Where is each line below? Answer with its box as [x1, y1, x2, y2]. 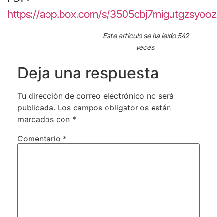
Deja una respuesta [17, 63, 159, 82]
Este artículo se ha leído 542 [102, 31, 189, 40]
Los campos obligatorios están [57, 102, 171, 112]
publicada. [17, 102, 55, 112]
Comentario [17, 133, 63, 143]
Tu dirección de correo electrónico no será [17, 91, 174, 101]
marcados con [17, 114, 72, 124]
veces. [135, 42, 156, 52]
